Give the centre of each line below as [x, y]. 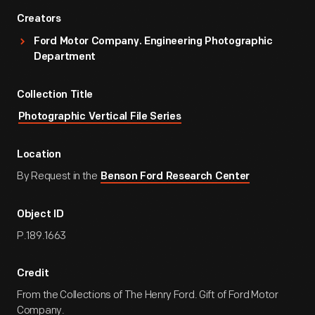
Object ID [40, 215]
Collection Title [55, 95]
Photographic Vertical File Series [99, 117]
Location [39, 155]
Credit [33, 274]
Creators [39, 19]
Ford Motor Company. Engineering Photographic [153, 42]
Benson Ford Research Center [175, 177]
